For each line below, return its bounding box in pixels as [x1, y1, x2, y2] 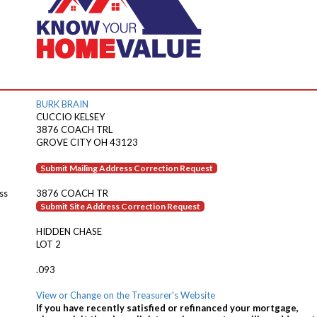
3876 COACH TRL [36, 124, 113, 135]
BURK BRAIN [36, 98, 88, 110]
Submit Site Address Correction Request [40, 201, 200, 212]
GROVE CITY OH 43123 [36, 137, 138, 148]
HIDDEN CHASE [36, 226, 102, 237]
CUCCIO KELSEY [36, 111, 105, 122]
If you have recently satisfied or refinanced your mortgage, [36, 302, 299, 313]
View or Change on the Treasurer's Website [36, 289, 215, 301]
